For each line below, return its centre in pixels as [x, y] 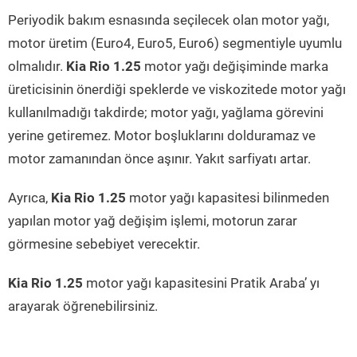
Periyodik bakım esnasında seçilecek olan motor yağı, [169, 20]
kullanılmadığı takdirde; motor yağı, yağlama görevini [166, 113]
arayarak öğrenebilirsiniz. [83, 306]
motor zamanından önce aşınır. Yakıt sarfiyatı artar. [159, 159]
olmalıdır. [37, 67]
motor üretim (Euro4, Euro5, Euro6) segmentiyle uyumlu [175, 43]
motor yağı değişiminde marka [235, 67]
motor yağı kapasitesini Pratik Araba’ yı [201, 283]
